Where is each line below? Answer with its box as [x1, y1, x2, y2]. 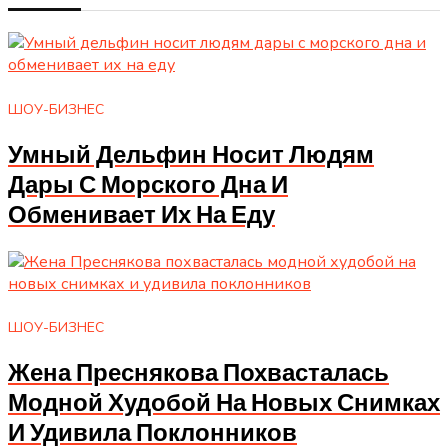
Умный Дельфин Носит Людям [8, 140, 374, 171]
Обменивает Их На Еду [8, 200, 275, 231]
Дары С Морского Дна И [8, 170, 288, 201]
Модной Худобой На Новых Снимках [8, 389, 440, 420]
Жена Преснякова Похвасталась [8, 359, 389, 390]
